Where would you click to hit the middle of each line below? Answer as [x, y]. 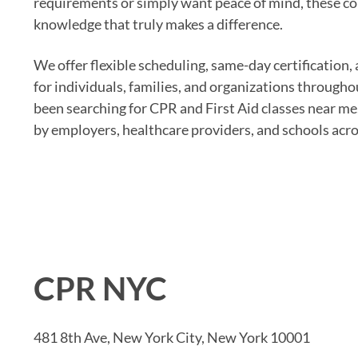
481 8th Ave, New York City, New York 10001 [172, 337]
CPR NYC [100, 288]
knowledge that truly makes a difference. [158, 24]
